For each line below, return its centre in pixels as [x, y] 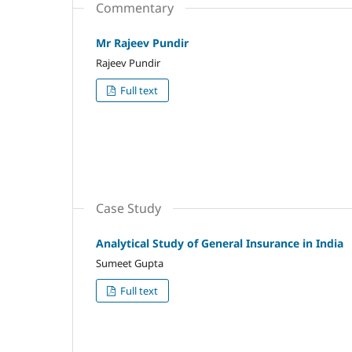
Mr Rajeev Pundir [142, 42]
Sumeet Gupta [130, 263]
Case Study [128, 208]
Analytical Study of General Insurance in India [220, 243]
